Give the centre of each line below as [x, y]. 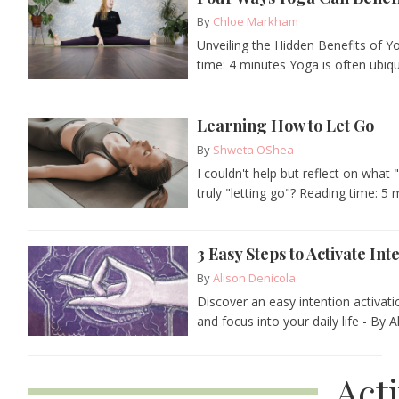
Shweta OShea [254, 149]
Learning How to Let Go [286, 125]
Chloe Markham [256, 21]
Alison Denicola [255, 277]
